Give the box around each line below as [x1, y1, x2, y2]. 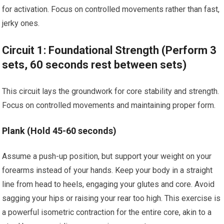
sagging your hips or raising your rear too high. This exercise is [2, 193, 221, 203]
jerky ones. [2, 18, 40, 28]
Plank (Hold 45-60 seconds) [2, 125, 117, 136]
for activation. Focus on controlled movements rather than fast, [2, 4, 220, 14]
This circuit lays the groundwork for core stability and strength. [2, 86, 219, 96]
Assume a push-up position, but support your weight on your [2, 151, 212, 161]
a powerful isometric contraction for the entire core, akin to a [2, 207, 212, 217]
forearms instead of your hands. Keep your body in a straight [2, 165, 213, 175]
